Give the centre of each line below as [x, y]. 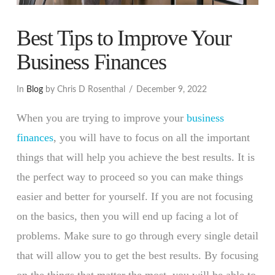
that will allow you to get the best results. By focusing [137, 255]
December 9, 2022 [172, 90]
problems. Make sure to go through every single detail [137, 235]
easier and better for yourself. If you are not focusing [134, 196]
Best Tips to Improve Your [124, 38]
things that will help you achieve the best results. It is [135, 157]
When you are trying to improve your [101, 118]
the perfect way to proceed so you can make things [130, 176]
